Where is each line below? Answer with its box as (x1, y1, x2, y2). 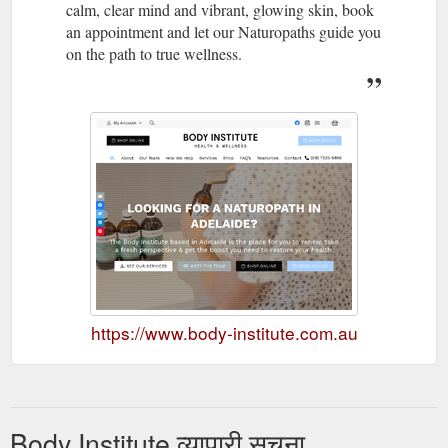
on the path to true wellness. (66, 42, 242, 64)
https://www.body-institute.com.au (90, 319, 358, 345)
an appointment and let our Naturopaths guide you (66, 20, 381, 42)
